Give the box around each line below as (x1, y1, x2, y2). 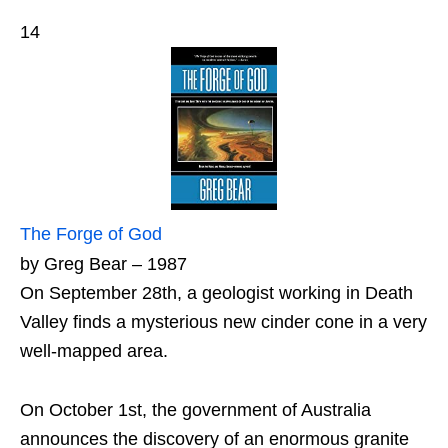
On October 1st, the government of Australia (20, 399, 371, 420)
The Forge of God (20, 223, 162, 244)
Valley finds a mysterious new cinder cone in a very (20, 311, 427, 332)
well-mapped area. (20, 340, 168, 361)
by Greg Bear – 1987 (20, 253, 187, 274)
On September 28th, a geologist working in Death (20, 282, 413, 303)
